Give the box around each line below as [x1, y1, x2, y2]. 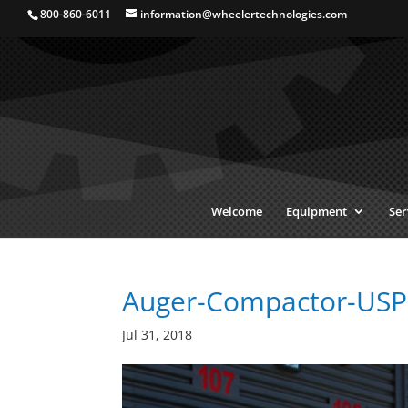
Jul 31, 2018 [122, 326, 193, 343]
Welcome [210, 203, 262, 219]
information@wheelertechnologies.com [140, 6, 347, 22]
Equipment [285, 203, 347, 219]
